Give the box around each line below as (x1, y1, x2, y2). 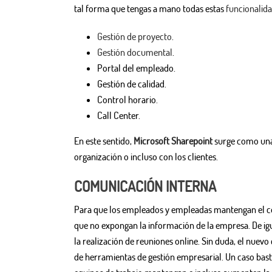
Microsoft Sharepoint (134, 135, 212, 148)
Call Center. (97, 109, 140, 122)
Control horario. (97, 93, 158, 106)
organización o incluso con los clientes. (74, 151, 218, 163)
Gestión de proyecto (97, 30, 172, 43)
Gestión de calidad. (97, 78, 166, 90)
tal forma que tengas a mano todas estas (74, 2, 226, 15)
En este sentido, (74, 135, 134, 148)
